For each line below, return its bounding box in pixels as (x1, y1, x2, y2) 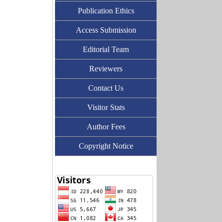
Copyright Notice (78, 142, 133, 150)
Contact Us (88, 84, 123, 92)
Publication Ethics (77, 6, 134, 15)
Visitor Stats (87, 103, 125, 111)
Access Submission (75, 26, 136, 34)
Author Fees (86, 122, 125, 131)
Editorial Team (83, 45, 129, 54)
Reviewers (89, 64, 122, 73)
